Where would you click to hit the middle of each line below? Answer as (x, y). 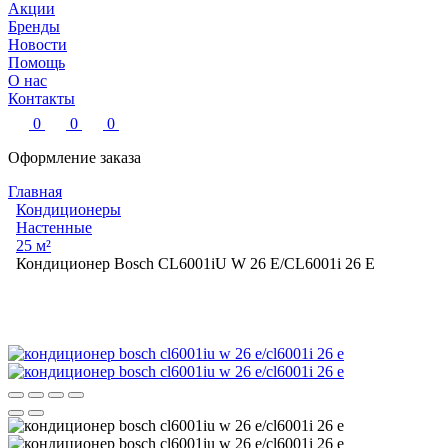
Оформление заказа (74, 157)
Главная (35, 191)
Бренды (34, 26)
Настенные (54, 227)
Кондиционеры (68, 209)
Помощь (36, 62)
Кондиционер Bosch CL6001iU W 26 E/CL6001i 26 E (195, 263)
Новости (37, 44)
